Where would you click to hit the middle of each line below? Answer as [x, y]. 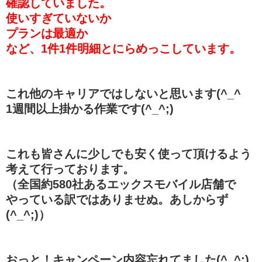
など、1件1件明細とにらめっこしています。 [123, 48]
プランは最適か [47, 33]
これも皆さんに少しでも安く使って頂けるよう [129, 154]
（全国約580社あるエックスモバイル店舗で [121, 184]
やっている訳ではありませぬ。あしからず [117, 199]
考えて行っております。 [70, 169]
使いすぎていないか [58, 18]
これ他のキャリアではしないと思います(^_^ [123, 93]
